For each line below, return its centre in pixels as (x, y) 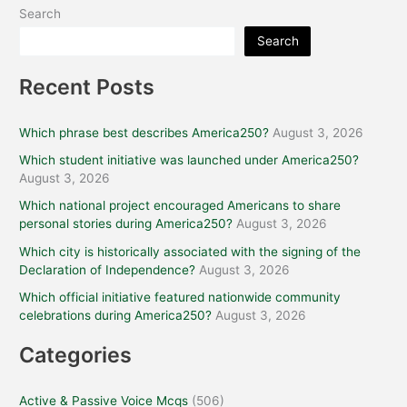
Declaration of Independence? (108, 269)
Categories (76, 354)
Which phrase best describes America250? (144, 132)
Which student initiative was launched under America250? (189, 160)
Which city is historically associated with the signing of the (190, 251)
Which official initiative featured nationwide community (180, 297)
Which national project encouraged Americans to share (180, 206)
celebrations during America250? (116, 315)
